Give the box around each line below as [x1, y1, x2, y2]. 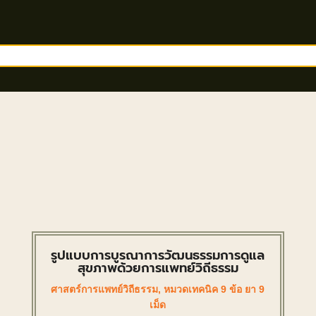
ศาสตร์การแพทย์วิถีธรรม [51, 283, 159, 295]
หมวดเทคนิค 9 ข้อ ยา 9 [164, 283, 265, 295]
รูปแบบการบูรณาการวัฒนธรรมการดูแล [51, 245, 265, 265]
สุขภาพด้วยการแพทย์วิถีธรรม [77, 257, 238, 278]
